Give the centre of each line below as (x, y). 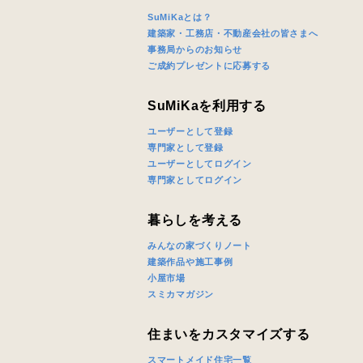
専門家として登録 (186, 147)
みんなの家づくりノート (200, 246)
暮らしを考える (195, 220)
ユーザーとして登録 (190, 131)
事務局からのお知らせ (195, 49)
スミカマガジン (181, 294)
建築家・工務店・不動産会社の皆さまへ (233, 33)
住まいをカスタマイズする (229, 334)
